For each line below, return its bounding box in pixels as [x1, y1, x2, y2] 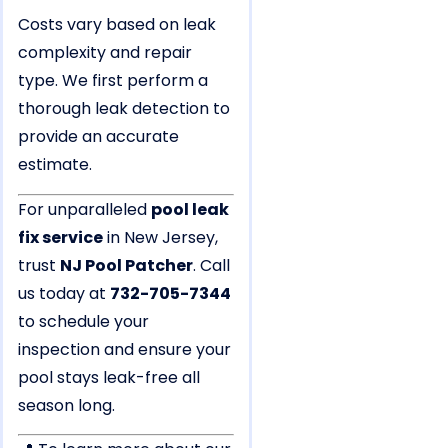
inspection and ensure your [18, 337, 231, 361]
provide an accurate [18, 125, 179, 149]
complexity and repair [18, 41, 192, 65]
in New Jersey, [103, 225, 218, 249]
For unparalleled [18, 197, 151, 221]
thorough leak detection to [18, 97, 230, 121]
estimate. [18, 153, 92, 177]
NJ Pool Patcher [60, 253, 193, 277]
